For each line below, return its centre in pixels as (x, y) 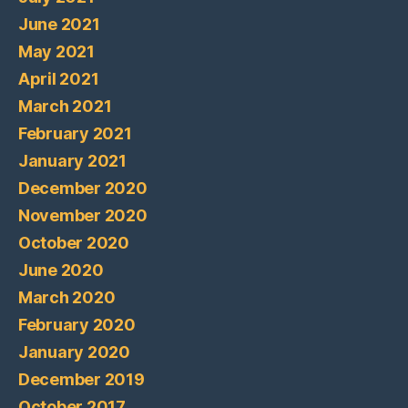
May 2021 (56, 51)
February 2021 (75, 133)
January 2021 (72, 160)
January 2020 (74, 352)
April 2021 (59, 78)
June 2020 (61, 270)
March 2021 (65, 106)
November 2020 (83, 215)
